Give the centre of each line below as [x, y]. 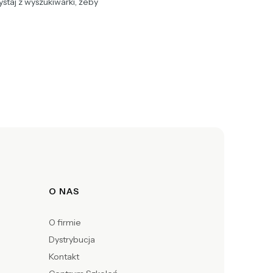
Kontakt [64, 257]
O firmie [65, 223]
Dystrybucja [72, 240]
